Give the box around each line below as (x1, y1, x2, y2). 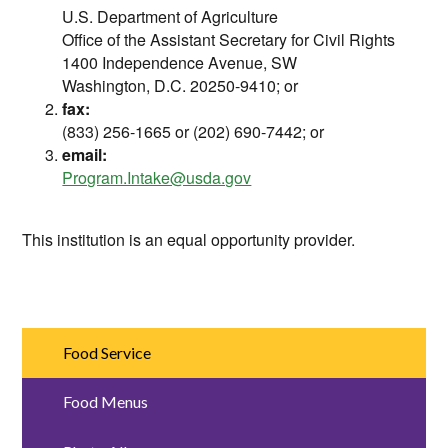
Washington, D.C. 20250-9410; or (62, 74, 299, 97)
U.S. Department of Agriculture (62, 5, 279, 28)
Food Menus (62, 392, 148, 412)
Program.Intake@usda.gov (62, 166, 252, 189)
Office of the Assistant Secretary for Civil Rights (62, 28, 396, 51)
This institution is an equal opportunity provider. (22, 228, 356, 251)
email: (62, 143, 108, 166)
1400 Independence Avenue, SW (62, 51, 298, 74)
